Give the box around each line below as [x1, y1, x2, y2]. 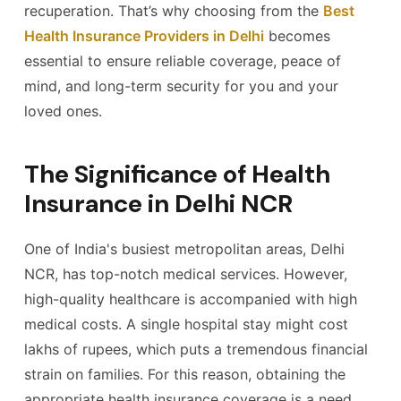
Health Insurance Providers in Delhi [24, 27, 264, 45]
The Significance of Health [24, 158, 330, 191]
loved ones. [24, 102, 102, 120]
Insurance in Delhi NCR [24, 187, 293, 220]
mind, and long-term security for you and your [24, 77, 338, 95]
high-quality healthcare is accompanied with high [24, 290, 357, 308]
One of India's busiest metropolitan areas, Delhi [24, 240, 345, 258]
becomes [264, 27, 330, 45]
